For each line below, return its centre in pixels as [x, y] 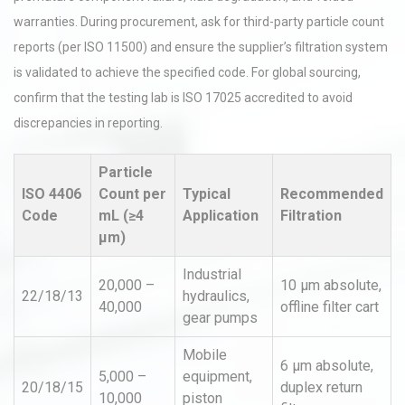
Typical [207, 194]
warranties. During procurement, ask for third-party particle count [199, 22]
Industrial [212, 274]
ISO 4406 [52, 194]
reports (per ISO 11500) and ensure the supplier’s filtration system [201, 47]
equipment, [217, 377]
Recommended [332, 194]
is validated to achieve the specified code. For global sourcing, [187, 72]
